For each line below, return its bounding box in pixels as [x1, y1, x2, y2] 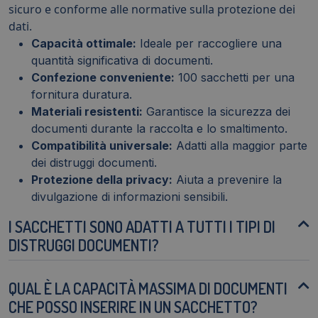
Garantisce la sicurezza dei [143, 104, 290, 119]
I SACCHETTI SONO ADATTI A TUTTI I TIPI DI [9, 216, 275, 236]
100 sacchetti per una [175, 70, 295, 84]
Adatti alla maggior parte [172, 138, 307, 153]
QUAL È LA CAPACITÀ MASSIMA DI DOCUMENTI [9, 278, 287, 298]
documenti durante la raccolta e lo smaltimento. [31, 121, 287, 136]
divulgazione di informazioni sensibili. [31, 189, 228, 204]
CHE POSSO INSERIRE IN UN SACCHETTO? [9, 296, 258, 317]
